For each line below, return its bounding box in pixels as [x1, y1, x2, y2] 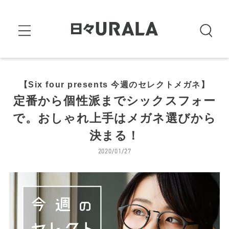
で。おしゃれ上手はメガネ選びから [12, 111, 217, 125]
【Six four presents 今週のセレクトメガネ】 [19, 80, 210, 89]
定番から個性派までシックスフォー [13, 94, 216, 108]
